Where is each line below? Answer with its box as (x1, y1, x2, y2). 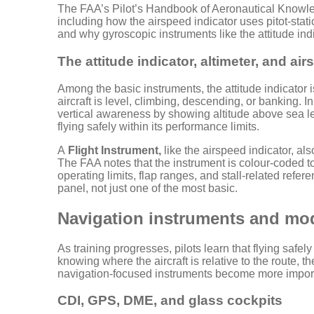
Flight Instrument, (68, 144, 161, 156)
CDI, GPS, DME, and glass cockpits (57, 293, 282, 308)
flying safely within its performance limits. (57, 120, 259, 132)
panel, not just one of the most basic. (57, 182, 238, 194)
